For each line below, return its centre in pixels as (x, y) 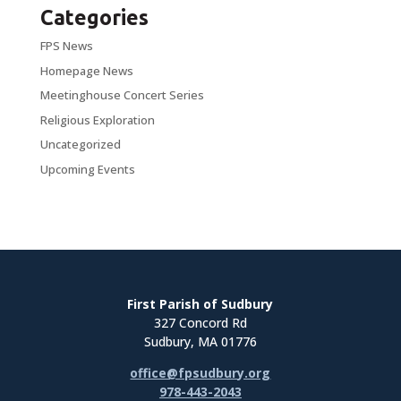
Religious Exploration (97, 119)
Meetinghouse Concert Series (122, 95)
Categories (94, 17)
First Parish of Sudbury (200, 304)
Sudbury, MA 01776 (200, 342)
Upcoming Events (87, 169)
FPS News (66, 46)
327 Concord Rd (200, 323)
